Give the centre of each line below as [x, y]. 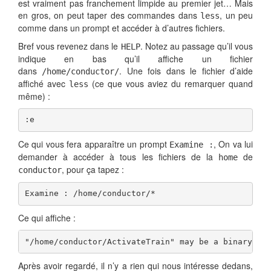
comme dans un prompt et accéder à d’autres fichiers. [122, 28]
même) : [34, 96]
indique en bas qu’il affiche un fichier [135, 59]
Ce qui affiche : [47, 218]
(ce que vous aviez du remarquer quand [171, 84]
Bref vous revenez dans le [70, 46]
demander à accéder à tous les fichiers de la [118, 157]
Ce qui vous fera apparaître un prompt [94, 144]
